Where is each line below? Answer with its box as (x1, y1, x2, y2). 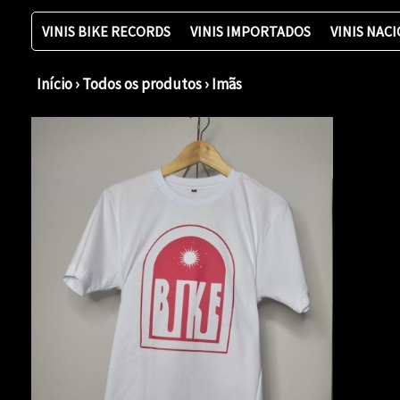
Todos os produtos (82, 74, 202, 94)
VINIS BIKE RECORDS (42, 22, 171, 40)
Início (37, 74, 72, 94)
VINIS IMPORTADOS (190, 22, 311, 40)
